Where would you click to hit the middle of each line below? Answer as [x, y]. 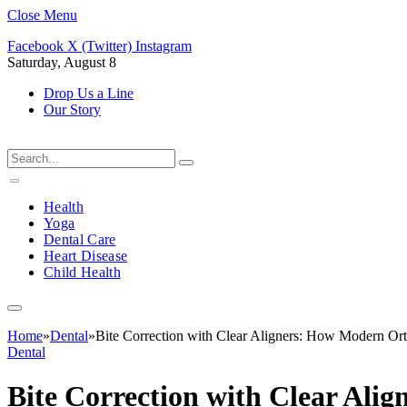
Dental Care [80, 239]
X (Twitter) [99, 46]
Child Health [82, 272]
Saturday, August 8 [62, 62]
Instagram [164, 46]
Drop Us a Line [89, 93]
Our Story [72, 109]
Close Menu [42, 15]
